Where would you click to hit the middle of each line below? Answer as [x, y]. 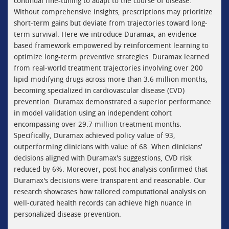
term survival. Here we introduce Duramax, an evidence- [106, 34]
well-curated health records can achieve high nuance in [102, 203]
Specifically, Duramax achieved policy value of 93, [94, 135]
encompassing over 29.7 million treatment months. [97, 124]
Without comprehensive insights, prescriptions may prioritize [113, 12]
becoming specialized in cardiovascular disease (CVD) [99, 90]
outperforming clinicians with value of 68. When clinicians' [108, 146]
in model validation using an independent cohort [93, 113]
